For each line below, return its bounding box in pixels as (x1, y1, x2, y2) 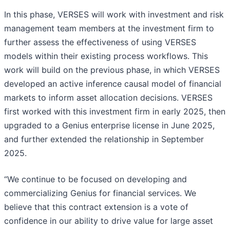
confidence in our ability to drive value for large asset (4, 216, 213, 226)
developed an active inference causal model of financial (4, 79, 221, 89)
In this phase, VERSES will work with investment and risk (4, 9, 224, 20)
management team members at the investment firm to (4, 23, 214, 34)
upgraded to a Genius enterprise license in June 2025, (4, 120, 215, 131)
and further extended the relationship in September (4, 134, 204, 145)
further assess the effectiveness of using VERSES (4, 37, 196, 48)
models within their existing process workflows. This (4, 51, 208, 62)
